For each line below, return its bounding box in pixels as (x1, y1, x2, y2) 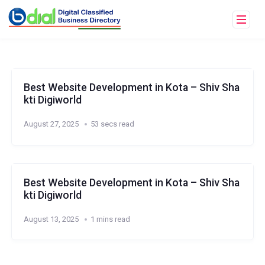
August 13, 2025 (23, 214, 79, 224)
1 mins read (90, 214, 130, 224)
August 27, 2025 (23, 119, 79, 128)
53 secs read (90, 119, 134, 128)
